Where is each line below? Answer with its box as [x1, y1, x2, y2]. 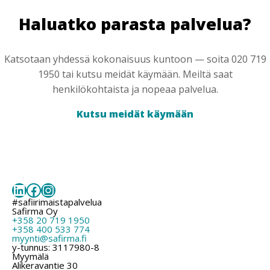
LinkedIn [11, 179, 68, 199]
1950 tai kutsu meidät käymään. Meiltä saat [37, 67, 233, 81]
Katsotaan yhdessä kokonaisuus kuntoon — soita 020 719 [4, 52, 266, 66]
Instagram [40, 179, 109, 199]
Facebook [26, 179, 89, 199]
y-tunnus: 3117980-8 [12, 241, 99, 254]
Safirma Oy [12, 205, 58, 218]
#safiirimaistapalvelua [12, 196, 102, 209]
